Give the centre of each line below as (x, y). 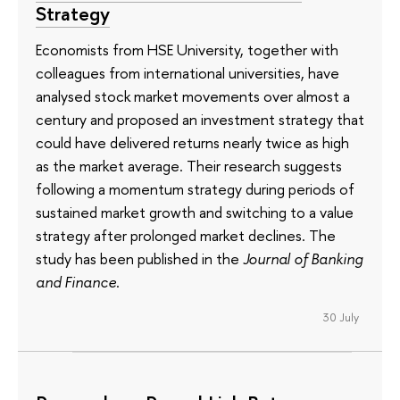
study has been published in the (139, 258)
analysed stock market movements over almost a (193, 96)
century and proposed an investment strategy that (200, 119)
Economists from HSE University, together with (187, 49)
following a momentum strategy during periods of (195, 188)
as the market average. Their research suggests (189, 165)
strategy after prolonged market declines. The (186, 235)
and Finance (76, 281)
